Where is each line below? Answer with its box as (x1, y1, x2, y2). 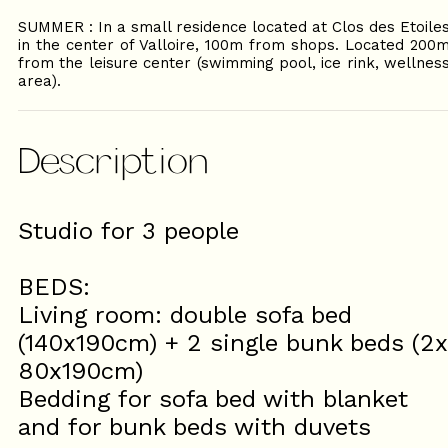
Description (18, 137, 209, 180)
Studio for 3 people (18, 217, 239, 245)
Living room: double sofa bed (18, 301, 352, 329)
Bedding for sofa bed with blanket (18, 385, 408, 413)
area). (18, 72, 61, 90)
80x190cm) (18, 357, 143, 385)
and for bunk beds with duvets (18, 413, 371, 441)
